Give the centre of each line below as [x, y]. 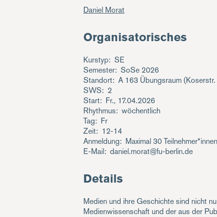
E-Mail [94, 152]
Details [103, 179]
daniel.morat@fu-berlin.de [151, 152]
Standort [98, 80]
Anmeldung [101, 141]
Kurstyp [96, 60]
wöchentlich [141, 111]
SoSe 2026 [140, 70]
